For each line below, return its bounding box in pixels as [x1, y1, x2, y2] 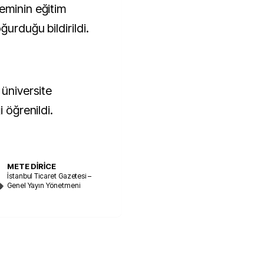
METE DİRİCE [7, 161, 56, 171]
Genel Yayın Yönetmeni [7, 180, 80, 190]
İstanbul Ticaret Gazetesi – [7, 171, 91, 180]
